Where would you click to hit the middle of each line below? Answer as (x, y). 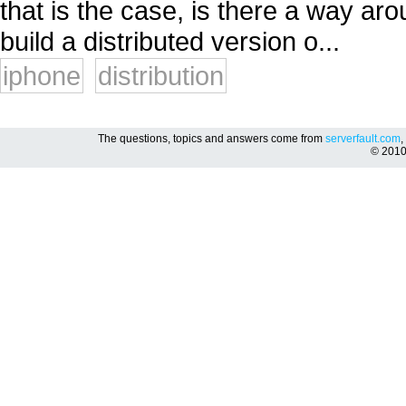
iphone (42, 76)
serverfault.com (363, 139)
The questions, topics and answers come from (212, 139)
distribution (161, 76)
